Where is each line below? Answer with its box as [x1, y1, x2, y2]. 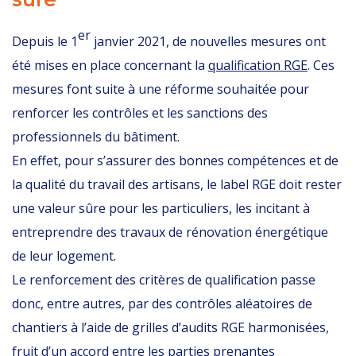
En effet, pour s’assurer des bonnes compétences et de [12, 152, 339, 169]
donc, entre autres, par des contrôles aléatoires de [12, 295, 312, 312]
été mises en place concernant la [12, 56, 208, 74]
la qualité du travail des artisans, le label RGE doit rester [12, 176, 342, 193]
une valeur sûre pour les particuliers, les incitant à [12, 199, 310, 217]
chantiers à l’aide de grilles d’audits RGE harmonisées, [12, 319, 329, 336]
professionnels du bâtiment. [12, 128, 180, 145]
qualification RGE [208, 56, 308, 74]
